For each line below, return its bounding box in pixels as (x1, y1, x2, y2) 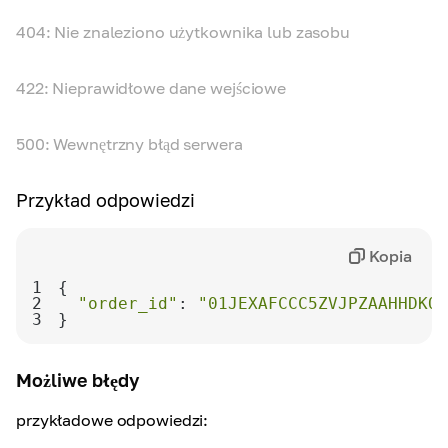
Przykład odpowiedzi (16, 189, 195, 211)
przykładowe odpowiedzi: (16, 410, 209, 430)
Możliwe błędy (16, 369, 139, 391)
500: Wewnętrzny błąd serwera (16, 134, 243, 154)
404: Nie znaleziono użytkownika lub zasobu (16, 22, 350, 42)
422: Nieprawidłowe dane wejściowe (16, 78, 287, 98)
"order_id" (78, 294, 178, 313)
